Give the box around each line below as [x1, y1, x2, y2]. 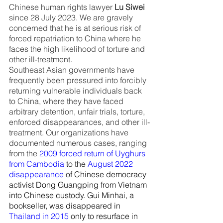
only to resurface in [69, 211, 140, 221]
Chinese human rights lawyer [9, 2, 114, 12]
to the [64, 159, 86, 169]
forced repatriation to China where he [9, 33, 143, 43]
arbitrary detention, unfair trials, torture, [9, 107, 147, 116]
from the [9, 148, 37, 158]
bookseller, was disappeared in [9, 201, 120, 211]
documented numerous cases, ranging [9, 138, 149, 148]
